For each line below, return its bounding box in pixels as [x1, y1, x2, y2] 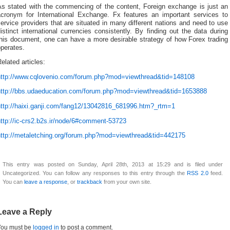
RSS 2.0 [187, 170, 208, 177]
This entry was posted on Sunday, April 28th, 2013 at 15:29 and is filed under [3, 161, 223, 168]
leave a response [24, 179, 67, 185]
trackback [77, 179, 102, 185]
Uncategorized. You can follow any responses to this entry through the [3, 170, 187, 177]
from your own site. [102, 179, 151, 185]
